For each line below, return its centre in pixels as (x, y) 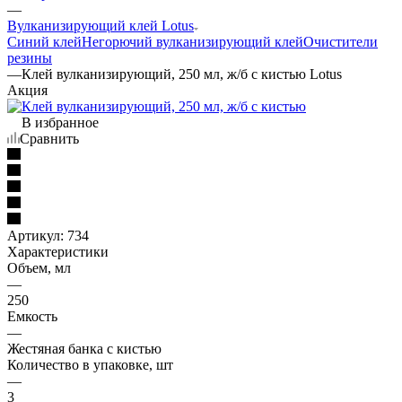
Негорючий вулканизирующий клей (192, 41)
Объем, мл (39, 267)
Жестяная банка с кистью (84, 348)
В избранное (60, 122)
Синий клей (44, 41)
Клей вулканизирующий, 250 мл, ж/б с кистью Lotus (182, 74)
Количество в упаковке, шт (90, 364)
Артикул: (35, 235)
